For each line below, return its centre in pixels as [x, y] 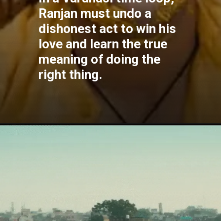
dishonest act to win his [108, 28]
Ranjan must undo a [95, 13]
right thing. [71, 74]
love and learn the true [103, 44]
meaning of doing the [100, 59]
